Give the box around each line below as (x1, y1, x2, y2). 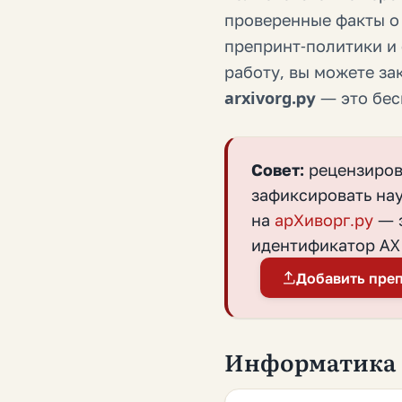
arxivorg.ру (224, 87, 316, 109)
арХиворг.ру (275, 209, 373, 232)
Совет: (251, 159, 304, 181)
